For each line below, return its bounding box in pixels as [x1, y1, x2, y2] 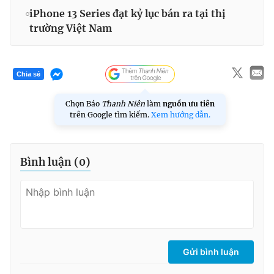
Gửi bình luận [183, 246, 239, 257]
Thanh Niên [102, 98, 145, 108]
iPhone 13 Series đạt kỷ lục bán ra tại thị [29, 7, 226, 20]
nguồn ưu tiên [163, 98, 215, 108]
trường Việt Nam [29, 21, 112, 34]
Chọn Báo [65, 98, 102, 108]
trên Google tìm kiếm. [70, 109, 151, 119]
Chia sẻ [17, 70, 40, 78]
